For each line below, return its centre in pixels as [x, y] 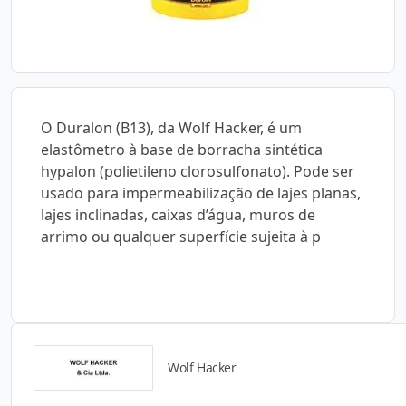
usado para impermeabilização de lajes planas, [201, 193]
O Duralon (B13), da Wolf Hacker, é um [171, 128]
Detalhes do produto [203, 393]
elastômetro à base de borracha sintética [182, 150]
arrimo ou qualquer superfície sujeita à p [181, 237]
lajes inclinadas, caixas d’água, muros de [178, 215]
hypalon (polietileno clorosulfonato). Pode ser [198, 171]
